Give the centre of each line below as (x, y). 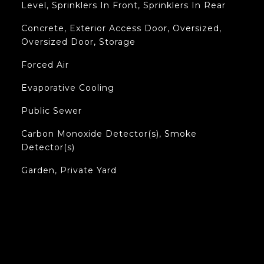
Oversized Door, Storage (78, 42)
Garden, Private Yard (69, 170)
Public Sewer (51, 111)
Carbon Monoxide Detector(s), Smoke (109, 134)
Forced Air (45, 65)
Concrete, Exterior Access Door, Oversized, (121, 28)
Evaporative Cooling (67, 88)
